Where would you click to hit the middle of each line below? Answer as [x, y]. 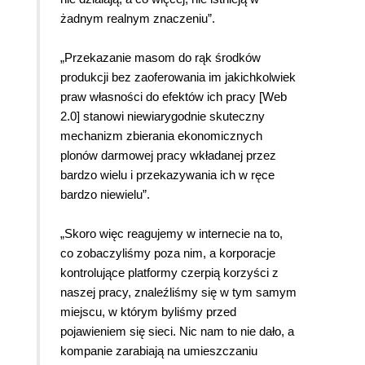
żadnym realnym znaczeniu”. [138, 19]
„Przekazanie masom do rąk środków [161, 58]
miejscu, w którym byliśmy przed [148, 312]
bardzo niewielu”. [105, 195]
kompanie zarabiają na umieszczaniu [159, 351]
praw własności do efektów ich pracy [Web [174, 97]
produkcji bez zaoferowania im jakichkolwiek [178, 77]
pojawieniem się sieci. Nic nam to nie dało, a [177, 332]
